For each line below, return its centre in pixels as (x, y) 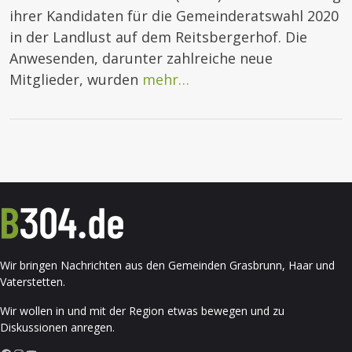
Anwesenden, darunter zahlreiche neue (141, 59)
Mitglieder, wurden (76, 80)
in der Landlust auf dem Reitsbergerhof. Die (158, 37)
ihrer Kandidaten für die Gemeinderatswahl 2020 (174, 16)
